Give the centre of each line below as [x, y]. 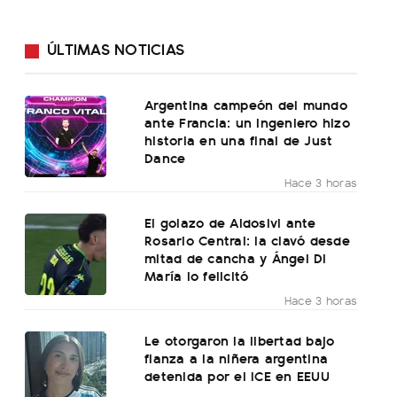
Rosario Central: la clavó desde [247, 240]
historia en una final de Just [239, 140]
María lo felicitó [197, 276]
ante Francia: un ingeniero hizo [247, 122]
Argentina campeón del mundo [246, 105]
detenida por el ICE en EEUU [237, 376]
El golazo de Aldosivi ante [230, 222]
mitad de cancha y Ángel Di [236, 258]
